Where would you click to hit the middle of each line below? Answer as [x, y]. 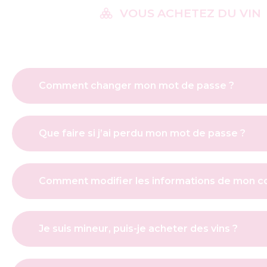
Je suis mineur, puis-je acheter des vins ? [138, 229]
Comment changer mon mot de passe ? [136, 86]
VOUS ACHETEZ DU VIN [190, 13]
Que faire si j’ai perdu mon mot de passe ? [142, 133]
